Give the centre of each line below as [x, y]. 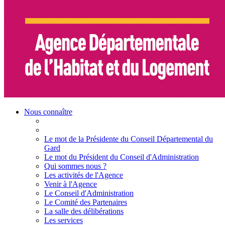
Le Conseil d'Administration [89, 193]
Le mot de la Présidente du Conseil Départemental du [129, 139]
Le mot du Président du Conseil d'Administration [122, 157]
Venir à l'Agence [71, 184]
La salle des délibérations [84, 211]
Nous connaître [48, 112]
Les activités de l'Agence [84, 175]
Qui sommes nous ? [75, 166]
